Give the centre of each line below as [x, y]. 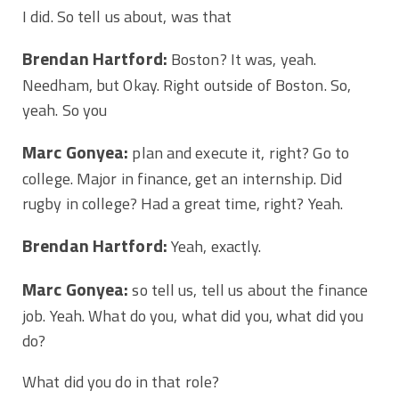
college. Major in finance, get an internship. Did [183, 178]
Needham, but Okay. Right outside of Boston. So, [187, 85]
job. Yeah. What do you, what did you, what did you [193, 315]
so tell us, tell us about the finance [248, 289]
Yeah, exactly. [216, 246]
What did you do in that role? [123, 381]
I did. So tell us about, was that [129, 16]
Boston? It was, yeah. [242, 59]
